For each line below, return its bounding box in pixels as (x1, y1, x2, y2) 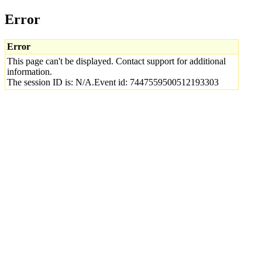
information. (7, 66, 52, 77)
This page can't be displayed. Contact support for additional (7, 56, 226, 66)
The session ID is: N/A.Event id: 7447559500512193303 (7, 77, 219, 87)
